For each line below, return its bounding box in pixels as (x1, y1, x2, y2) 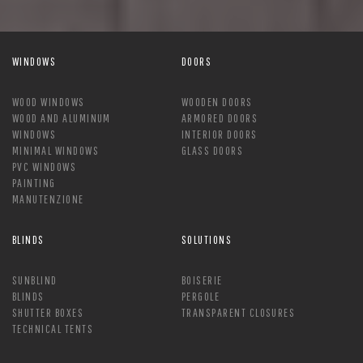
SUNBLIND (12, 273, 58, 288)
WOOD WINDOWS (12, 95, 85, 109)
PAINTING (12, 176, 56, 190)
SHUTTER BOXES (12, 305, 84, 320)
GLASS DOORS (181, 143, 244, 158)
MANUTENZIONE (12, 192, 84, 207)
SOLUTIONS (181, 233, 233, 247)
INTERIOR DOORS (181, 127, 258, 142)
